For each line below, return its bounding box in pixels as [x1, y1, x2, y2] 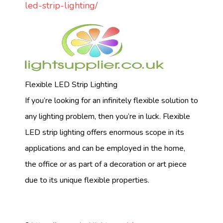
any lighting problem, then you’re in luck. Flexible [25, 111, 190, 122]
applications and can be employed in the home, [25, 142, 185, 154]
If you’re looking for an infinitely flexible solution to [25, 95, 198, 106]
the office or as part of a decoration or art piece [25, 158, 187, 170]
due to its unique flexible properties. [25, 174, 149, 186]
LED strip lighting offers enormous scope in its [25, 126, 184, 138]
